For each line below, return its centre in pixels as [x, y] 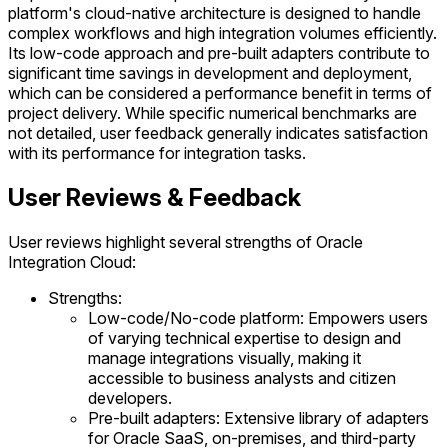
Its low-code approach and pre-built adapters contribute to [219, 53]
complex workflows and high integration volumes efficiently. [222, 33]
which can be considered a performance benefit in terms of [220, 93]
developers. [130, 398]
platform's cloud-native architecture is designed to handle [214, 13]
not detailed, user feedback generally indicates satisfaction [218, 133]
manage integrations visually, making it [224, 358]
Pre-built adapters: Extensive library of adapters [258, 418]
